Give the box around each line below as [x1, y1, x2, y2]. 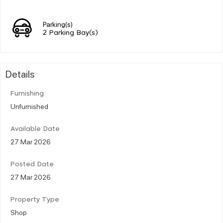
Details [5, 67, 35, 80]
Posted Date [10, 161, 54, 168]
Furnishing [10, 90, 44, 97]
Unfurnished [10, 101, 48, 111]
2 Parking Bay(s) [43, 29, 98, 36]
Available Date [10, 125, 60, 132]
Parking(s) [43, 19, 73, 28]
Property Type [10, 196, 59, 203]
